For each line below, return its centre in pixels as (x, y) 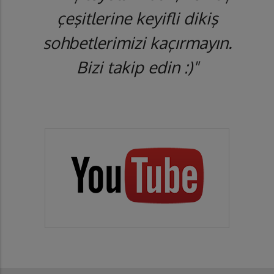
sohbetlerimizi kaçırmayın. (137, 43)
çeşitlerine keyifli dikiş (137, 18)
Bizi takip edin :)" (137, 67)
